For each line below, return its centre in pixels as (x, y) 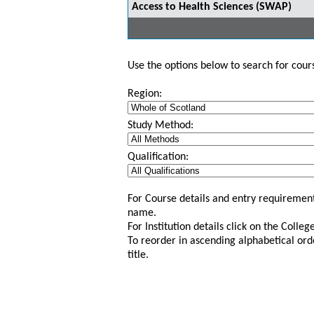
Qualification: (158, 157)
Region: (145, 94)
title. (138, 255)
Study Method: (161, 125)
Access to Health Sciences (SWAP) (212, 7)
